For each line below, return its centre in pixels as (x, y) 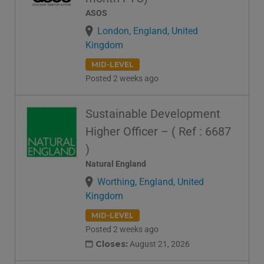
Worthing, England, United (151, 182)
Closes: (112, 244)
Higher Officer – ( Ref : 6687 (158, 132)
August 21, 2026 (159, 244)
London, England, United (148, 31)
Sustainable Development (153, 114)
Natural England (116, 164)
